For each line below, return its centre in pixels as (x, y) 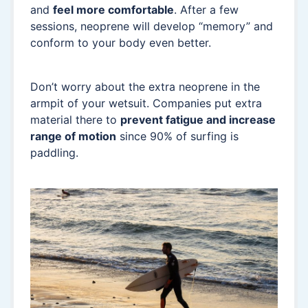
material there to (75, 120)
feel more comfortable (113, 10)
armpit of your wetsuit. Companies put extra (146, 103)
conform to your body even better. (121, 43)
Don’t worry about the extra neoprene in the (145, 87)
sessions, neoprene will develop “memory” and (152, 26)
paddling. (54, 153)
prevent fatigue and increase (198, 120)
